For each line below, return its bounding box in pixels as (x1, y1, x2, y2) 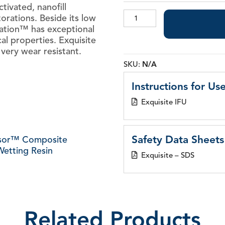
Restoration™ (123, 19, 171, 29)
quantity (123, 49, 152, 59)
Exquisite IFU (141, 97, 187, 106)
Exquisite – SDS (141, 150, 195, 160)
